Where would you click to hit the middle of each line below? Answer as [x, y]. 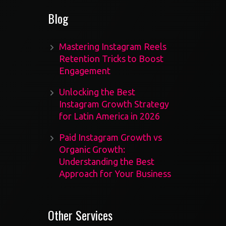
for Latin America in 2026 [109, 116]
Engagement [84, 71]
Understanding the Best [106, 161]
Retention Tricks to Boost [111, 59]
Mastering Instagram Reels [112, 46]
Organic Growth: [92, 149]
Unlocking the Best [97, 92]
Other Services [80, 215]
